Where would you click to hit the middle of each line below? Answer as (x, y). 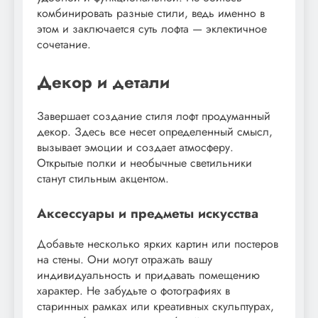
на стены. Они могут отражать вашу (125, 260)
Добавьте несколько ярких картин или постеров (158, 244)
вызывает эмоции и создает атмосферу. (135, 148)
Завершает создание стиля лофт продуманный (154, 116)
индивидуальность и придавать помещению (148, 275)
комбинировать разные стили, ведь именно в (151, 13)
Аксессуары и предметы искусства (148, 214)
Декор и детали (103, 82)
